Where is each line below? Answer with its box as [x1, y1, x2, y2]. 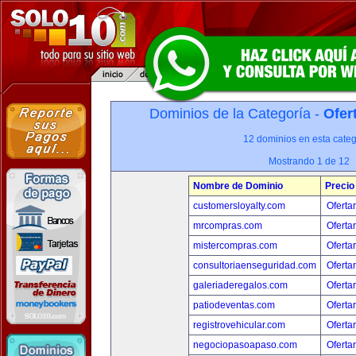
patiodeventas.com [192, 300, 275, 311]
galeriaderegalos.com [192, 280, 288, 291]
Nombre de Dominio [192, 180, 283, 192]
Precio [324, 180, 354, 192]
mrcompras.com [192, 220, 262, 231]
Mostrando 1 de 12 [269, 156, 350, 167]
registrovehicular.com [192, 319, 285, 331]
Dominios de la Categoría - [149, 106, 323, 122]
